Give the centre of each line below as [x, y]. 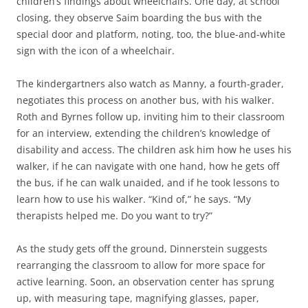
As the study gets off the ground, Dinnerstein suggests [142, 249]
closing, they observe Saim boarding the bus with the [139, 18]
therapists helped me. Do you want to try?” [114, 216]
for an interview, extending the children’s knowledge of [143, 133]
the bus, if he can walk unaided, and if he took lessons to [148, 183]
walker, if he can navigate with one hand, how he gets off [148, 166]
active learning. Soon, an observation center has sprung [145, 282]
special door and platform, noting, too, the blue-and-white [151, 34]
